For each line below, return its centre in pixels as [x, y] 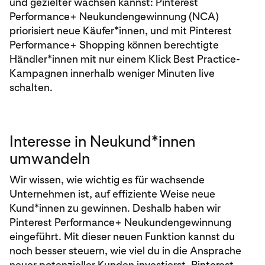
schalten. [31, 87]
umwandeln [50, 158]
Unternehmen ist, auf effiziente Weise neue [112, 194]
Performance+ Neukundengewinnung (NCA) [114, 16]
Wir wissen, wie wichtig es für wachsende [107, 180]
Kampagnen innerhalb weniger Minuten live [112, 73]
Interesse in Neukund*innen [102, 141]
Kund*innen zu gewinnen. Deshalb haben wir [115, 208]
